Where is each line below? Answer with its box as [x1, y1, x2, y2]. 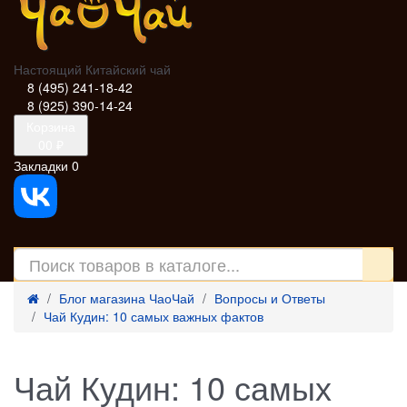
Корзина [26, 117, 75, 135]
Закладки [14, 156, 72, 174]
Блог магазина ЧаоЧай [59, 289, 194, 307]
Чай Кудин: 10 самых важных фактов [44, 307, 263, 325]
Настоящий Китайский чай [14, 60, 171, 78]
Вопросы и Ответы [214, 289, 325, 307]
